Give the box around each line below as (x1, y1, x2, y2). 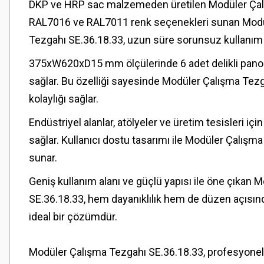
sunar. (29, 151, 57, 164)
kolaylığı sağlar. (29, 93, 98, 105)
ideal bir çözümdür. (29, 210, 117, 223)
